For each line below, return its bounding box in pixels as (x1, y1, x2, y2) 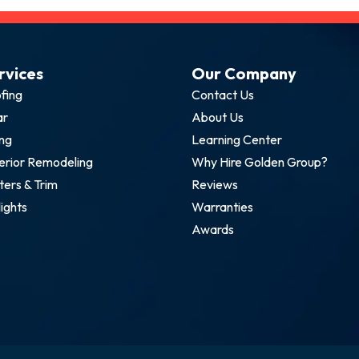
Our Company (192, 63, 296, 83)
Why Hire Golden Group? (192, 153, 328, 170)
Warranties (192, 198, 253, 215)
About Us (192, 108, 244, 125)
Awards (192, 220, 234, 237)
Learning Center (192, 131, 282, 147)
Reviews (192, 175, 238, 192)
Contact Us (192, 86, 254, 103)
